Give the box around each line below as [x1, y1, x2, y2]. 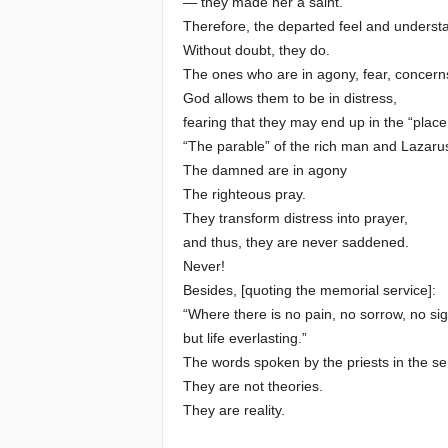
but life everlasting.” [182, 330, 307, 346]
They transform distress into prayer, [182, 210, 408, 226]
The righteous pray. [182, 186, 306, 202]
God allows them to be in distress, [182, 90, 397, 106]
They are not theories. [182, 378, 323, 394]
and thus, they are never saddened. [182, 234, 409, 250]
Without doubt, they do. [182, 42, 330, 58]
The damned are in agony [182, 162, 347, 178]
